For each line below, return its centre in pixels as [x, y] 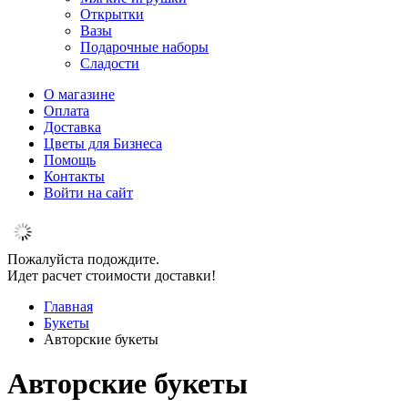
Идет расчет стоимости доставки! [112, 275]
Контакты [74, 176]
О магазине [79, 94]
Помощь [70, 160]
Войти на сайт [88, 193]
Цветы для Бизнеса [103, 143]
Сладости [110, 63]
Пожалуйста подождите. [83, 259]
